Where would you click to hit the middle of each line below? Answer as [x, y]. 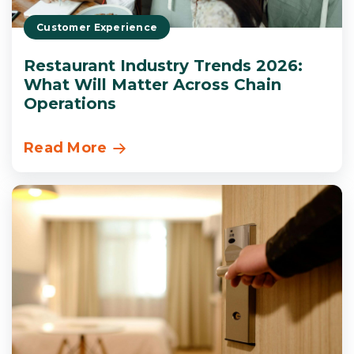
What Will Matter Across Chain [153, 84]
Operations [70, 103]
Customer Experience [97, 27]
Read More [66, 148]
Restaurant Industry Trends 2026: [163, 65]
